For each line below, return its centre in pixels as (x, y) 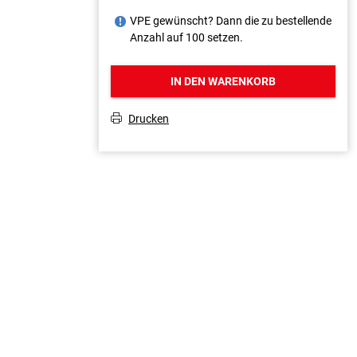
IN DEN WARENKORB (223, 81)
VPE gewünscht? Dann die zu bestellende (231, 21)
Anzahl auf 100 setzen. (186, 37)
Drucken (149, 118)
